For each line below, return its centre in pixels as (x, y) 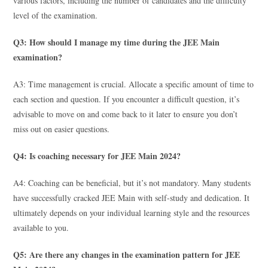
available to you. (41, 227)
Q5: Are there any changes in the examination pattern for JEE (127, 254)
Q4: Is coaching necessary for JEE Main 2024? (97, 156)
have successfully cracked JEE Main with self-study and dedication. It (132, 197)
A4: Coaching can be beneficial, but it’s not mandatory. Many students (132, 182)
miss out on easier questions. (62, 129)
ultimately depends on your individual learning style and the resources (132, 212)
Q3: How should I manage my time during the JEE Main (117, 42)
